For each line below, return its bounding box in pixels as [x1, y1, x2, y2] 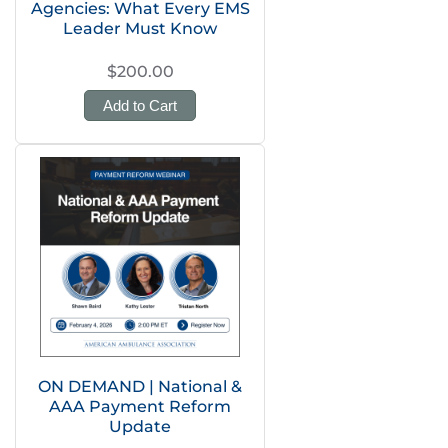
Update [109, 417, 171, 436]
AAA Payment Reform [49, 397, 231, 416]
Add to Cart [103, 97, 177, 114]
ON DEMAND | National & [38, 377, 242, 396]
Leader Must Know [63, 19, 217, 38]
